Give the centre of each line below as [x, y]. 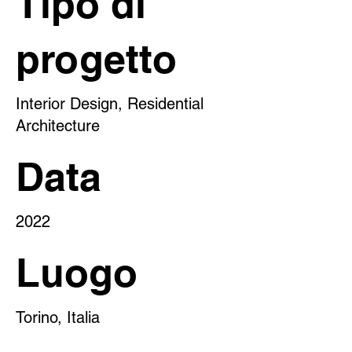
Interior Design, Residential [110, 104]
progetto [97, 59]
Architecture [58, 126]
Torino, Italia [58, 317]
